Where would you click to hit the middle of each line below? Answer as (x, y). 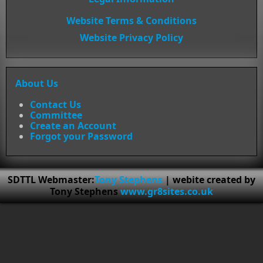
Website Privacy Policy (131, 37)
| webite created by (209, 179)
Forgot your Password (81, 136)
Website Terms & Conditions (131, 20)
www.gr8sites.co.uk (167, 191)
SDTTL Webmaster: (51, 179)
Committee (56, 115)
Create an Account (73, 125)
